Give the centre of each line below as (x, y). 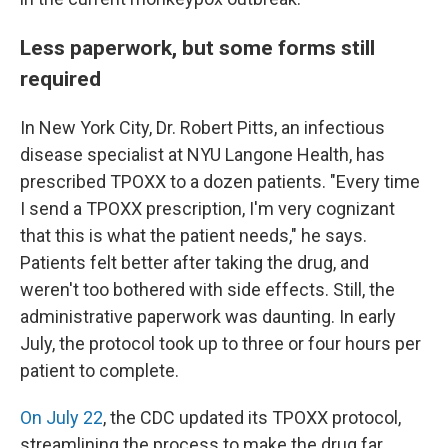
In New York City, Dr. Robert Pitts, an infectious (202, 127)
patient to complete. (99, 370)
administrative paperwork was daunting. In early (208, 316)
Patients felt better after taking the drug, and (194, 262)
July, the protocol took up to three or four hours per (220, 343)
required (60, 78)
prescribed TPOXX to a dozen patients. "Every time (220, 181)
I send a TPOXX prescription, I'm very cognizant (207, 208)
